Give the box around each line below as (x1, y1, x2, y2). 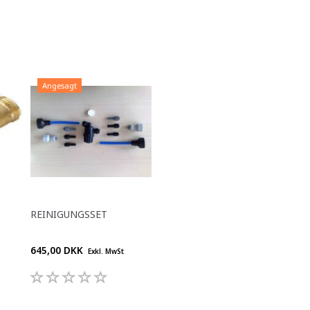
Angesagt (42, 80, 77, 91)
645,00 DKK (30, 243, 86, 257)
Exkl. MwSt (86, 246, 124, 256)
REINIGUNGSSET (30, 207, 107, 221)
